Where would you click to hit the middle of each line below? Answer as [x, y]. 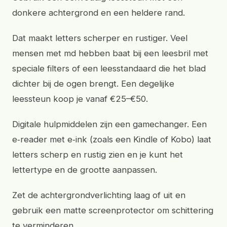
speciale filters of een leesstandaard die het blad [109, 68]
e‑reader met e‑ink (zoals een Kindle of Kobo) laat [112, 139]
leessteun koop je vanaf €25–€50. [80, 99]
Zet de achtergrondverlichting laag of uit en [99, 195]
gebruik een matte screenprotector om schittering [113, 210]
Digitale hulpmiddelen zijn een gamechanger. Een [109, 124]
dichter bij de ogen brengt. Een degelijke [93, 84]
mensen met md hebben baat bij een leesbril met [110, 53]
